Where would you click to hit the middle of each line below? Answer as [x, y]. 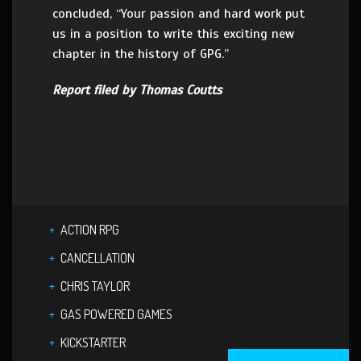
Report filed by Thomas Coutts [137, 90]
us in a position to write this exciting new [173, 34]
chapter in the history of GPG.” [141, 54]
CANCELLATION [98, 258]
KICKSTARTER [93, 342]
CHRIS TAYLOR [95, 286]
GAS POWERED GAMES [116, 314]
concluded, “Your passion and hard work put [178, 14]
